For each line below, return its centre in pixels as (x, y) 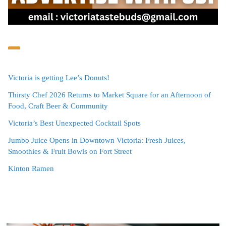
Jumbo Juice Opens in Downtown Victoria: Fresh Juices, (97, 140)
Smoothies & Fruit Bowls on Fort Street (70, 151)
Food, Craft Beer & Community (58, 106)
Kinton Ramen (31, 168)
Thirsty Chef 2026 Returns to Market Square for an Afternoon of (109, 95)
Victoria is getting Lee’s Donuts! (59, 77)
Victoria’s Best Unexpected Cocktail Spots (74, 123)
